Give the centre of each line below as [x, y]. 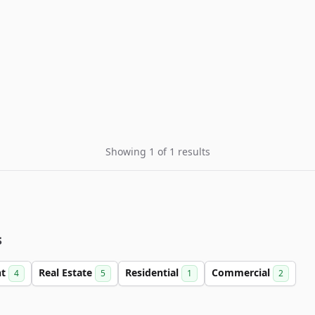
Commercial [242, 272]
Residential [153, 272]
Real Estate [67, 272]
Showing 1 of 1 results [157, 152]
